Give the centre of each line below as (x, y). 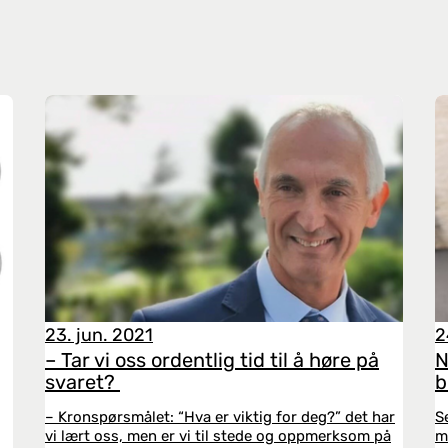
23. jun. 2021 (99, 335)
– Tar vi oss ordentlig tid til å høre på (212, 360)
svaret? (82, 382)
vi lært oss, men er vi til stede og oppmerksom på (218, 436)
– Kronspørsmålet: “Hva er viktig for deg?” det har (220, 417)
